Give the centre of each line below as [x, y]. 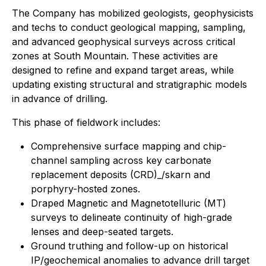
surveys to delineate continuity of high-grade [132, 217]
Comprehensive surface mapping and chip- [129, 146]
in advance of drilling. [60, 99]
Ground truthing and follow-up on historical [129, 246]
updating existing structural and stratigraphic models [129, 84]
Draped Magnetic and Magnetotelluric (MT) [129, 203]
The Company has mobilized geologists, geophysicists [133, 13]
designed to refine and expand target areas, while [123, 70]
